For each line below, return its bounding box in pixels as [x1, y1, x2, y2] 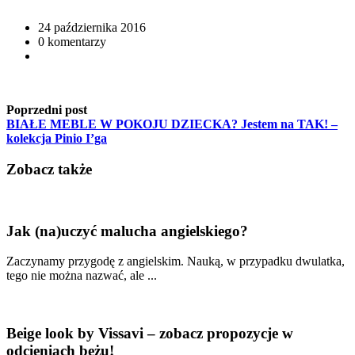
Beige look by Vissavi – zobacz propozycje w [6, 325, 293, 342]
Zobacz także [6, 161, 92, 178]
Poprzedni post [6, 103, 87, 117]
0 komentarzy [38, 35, 106, 49]
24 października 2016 [38, 21, 146, 35]
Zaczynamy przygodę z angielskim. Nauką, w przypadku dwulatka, [6, 254, 345, 269]
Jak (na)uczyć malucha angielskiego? [6, 222, 248, 239]
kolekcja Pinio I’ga [6, 132, 107, 146]
